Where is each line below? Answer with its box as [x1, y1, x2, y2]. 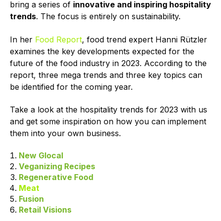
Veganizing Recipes [18, 161, 95, 172]
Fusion [18, 194, 44, 204]
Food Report [35, 34, 82, 44]
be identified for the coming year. [10, 81, 133, 92]
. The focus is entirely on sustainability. [36, 11, 181, 22]
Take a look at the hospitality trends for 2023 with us [10, 104, 207, 114]
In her [10, 34, 35, 44]
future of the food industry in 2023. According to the [10, 58, 207, 68]
